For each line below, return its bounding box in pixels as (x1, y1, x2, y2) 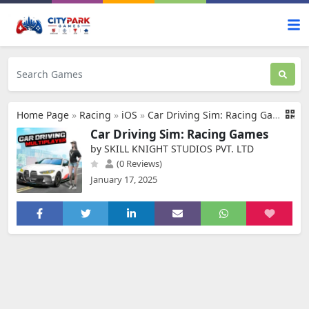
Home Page (17, 108, 69, 121)
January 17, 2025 (90, 173, 157, 186)
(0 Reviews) (114, 157, 162, 170)
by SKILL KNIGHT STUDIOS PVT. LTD (90, 142, 254, 155)
